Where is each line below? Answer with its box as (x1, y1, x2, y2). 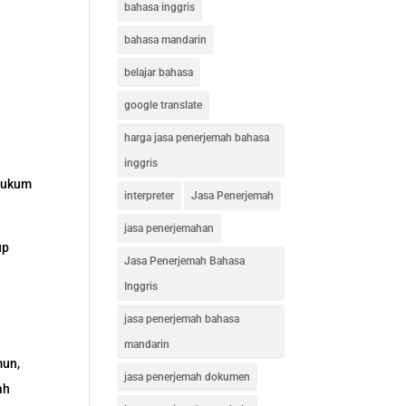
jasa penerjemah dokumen (123, 371, 250, 383)
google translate (123, 99, 202, 111)
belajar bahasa (123, 66, 193, 79)
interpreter (123, 189, 174, 202)
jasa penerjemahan (123, 222, 214, 235)
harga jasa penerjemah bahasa (123, 131, 269, 144)
